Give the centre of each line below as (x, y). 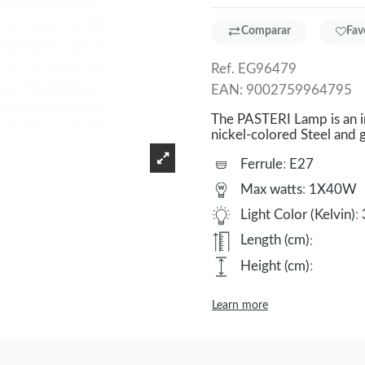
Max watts (271, 189)
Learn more (240, 305)
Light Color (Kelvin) (298, 215)
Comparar (266, 31)
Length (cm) (275, 240)
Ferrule (262, 164)
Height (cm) (275, 266)
